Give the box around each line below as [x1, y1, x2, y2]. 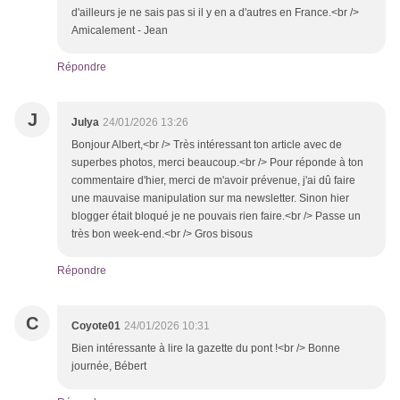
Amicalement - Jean [71, 24, 168, 37]
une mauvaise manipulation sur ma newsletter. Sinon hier [71, 192, 349, 205]
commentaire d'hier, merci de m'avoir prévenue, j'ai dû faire [71, 174, 355, 187]
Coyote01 [71, 320, 121, 333]
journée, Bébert [71, 360, 146, 373]
